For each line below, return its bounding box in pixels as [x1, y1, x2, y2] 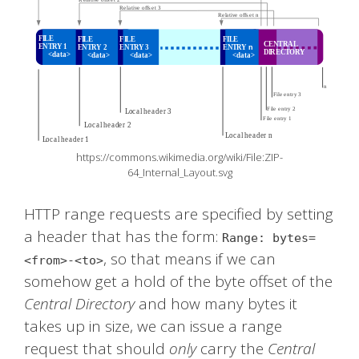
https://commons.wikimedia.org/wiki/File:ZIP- [76, 149, 283, 164]
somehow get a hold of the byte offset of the [24, 271, 333, 292]
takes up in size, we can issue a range [24, 316, 282, 337]
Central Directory [24, 293, 135, 315]
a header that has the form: [24, 226, 222, 248]
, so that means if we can [103, 248, 276, 270]
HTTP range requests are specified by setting [24, 204, 333, 225]
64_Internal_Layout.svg [127, 164, 232, 179]
